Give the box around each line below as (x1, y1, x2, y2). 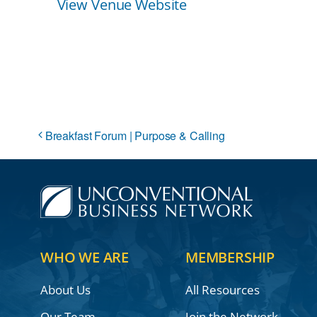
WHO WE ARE (40, 248, 129, 267)
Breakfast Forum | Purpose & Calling (45, 127, 225, 144)
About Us (40, 282, 91, 299)
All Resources (185, 282, 260, 299)
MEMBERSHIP (185, 248, 275, 267)
